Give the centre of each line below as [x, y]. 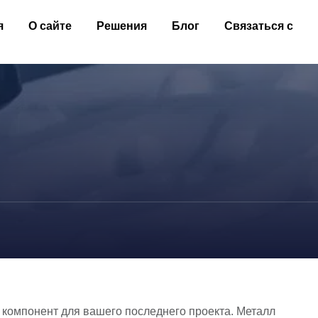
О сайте [50, 26]
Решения [122, 26]
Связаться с [259, 26]
